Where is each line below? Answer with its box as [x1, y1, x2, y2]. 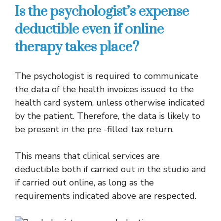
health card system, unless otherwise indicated [15, 97, 205, 109]
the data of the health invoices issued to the [15, 83, 194, 95]
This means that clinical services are [15, 150, 160, 162]
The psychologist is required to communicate [15, 70, 198, 82]
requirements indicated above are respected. [15, 190, 196, 202]
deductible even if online [15, 21, 164, 38]
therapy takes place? [15, 38, 139, 56]
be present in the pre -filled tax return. [15, 123, 174, 135]
